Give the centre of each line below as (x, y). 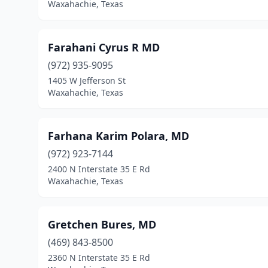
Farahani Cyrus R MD (104, 47)
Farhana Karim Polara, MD (118, 136)
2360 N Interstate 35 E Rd (99, 258)
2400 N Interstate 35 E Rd (99, 169)
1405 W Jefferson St (87, 80)
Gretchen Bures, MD (102, 224)
